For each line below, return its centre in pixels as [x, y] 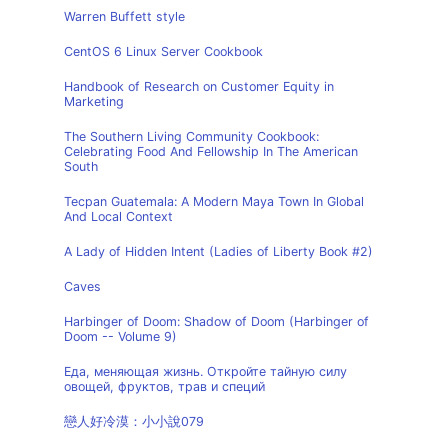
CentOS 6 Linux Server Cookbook [163, 51]
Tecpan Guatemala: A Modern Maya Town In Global [214, 201]
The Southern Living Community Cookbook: [191, 136]
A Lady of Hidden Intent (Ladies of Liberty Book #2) [218, 251]
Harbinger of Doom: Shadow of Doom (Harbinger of [216, 321]
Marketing [94, 101]
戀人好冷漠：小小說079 [134, 421]
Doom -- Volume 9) [120, 336]
